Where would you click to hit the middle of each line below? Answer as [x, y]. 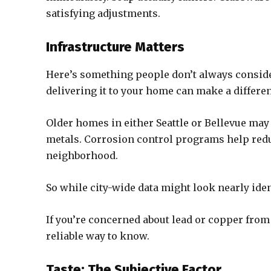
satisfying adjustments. [103, 13]
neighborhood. [82, 155]
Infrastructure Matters [115, 47]
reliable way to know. [98, 236]
